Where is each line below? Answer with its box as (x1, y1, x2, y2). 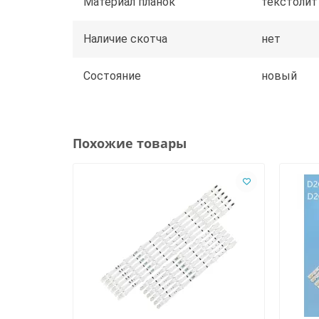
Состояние (83, 68, 141, 83)
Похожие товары (73, 134, 187, 152)
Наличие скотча (83, 31, 167, 46)
